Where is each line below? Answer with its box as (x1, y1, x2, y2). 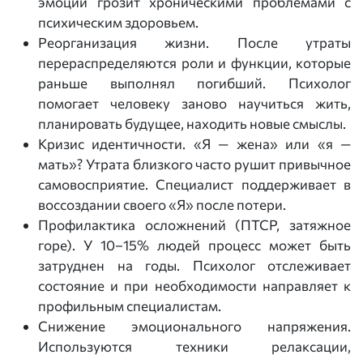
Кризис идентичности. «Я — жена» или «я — (38, 135, 351, 152)
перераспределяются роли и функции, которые (38, 54, 351, 71)
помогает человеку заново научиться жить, (38, 95, 351, 112)
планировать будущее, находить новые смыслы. (38, 115, 346, 132)
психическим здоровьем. (38, 14, 199, 31)
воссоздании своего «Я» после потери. (38, 196, 286, 213)
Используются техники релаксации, (38, 338, 351, 355)
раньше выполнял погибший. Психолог (38, 75, 351, 92)
